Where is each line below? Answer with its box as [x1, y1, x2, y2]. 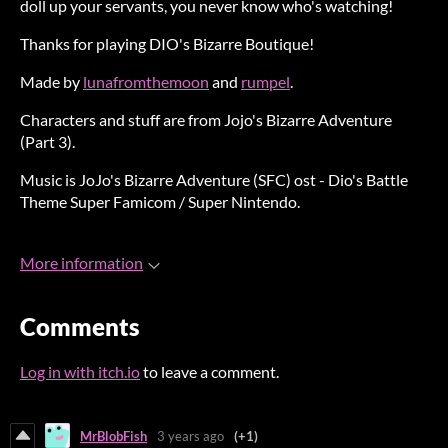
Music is [20, 170, 79, 190]
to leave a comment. [140, 362, 279, 382]
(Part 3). [20, 132, 75, 152]
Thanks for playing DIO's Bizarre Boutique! [20, 34, 314, 54]
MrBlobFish [80, 427, 147, 444]
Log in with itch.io [20, 362, 140, 382]
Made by [20, 72, 83, 92]
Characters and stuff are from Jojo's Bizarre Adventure [20, 110, 392, 130]
